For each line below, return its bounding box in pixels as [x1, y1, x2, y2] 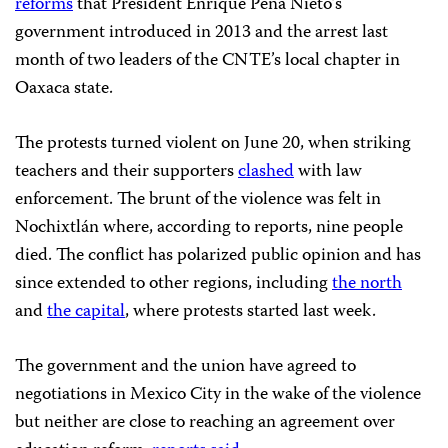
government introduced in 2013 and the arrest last [15, 18, 388, 49]
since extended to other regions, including [15, 269, 332, 300]
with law [294, 157, 362, 188]
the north [332, 269, 402, 300]
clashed [238, 157, 294, 188]
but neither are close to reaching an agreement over [15, 408, 395, 439]
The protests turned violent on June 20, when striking [15, 129, 411, 160]
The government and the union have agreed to [15, 352, 356, 383]
